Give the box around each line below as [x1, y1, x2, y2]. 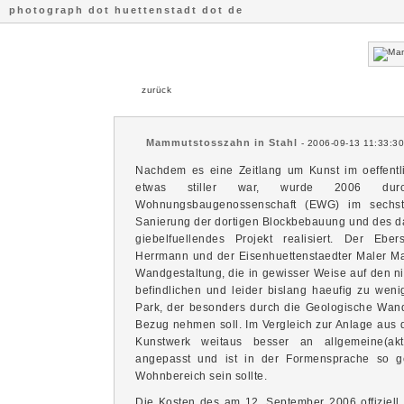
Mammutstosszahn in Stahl [146, 137, 298, 148]
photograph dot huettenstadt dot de [9, 5, 243, 15]
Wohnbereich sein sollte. [135, 370, 267, 382]
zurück [142, 85, 171, 95]
